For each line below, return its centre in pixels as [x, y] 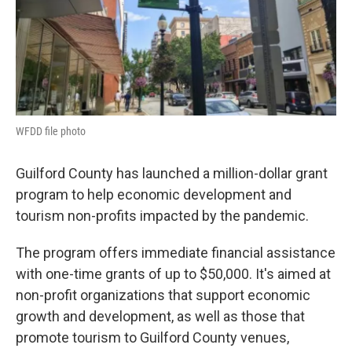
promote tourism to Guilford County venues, [152, 337]
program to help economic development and [154, 194]
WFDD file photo [51, 131]
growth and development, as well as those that [160, 316]
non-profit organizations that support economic [163, 295]
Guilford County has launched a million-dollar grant [172, 173]
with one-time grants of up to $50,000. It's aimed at [173, 273]
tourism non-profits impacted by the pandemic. [164, 215]
